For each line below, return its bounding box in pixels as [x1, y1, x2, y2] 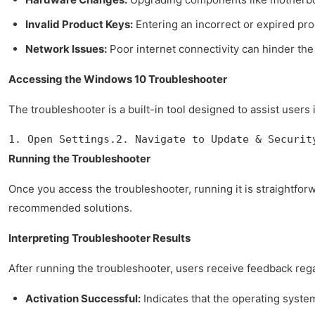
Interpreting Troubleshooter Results [8, 231, 191, 245]
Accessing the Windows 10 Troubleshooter [8, 72, 227, 86]
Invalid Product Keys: [25, 17, 133, 31]
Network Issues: [25, 41, 107, 56]
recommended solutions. [8, 200, 132, 214]
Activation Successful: [25, 291, 141, 305]
